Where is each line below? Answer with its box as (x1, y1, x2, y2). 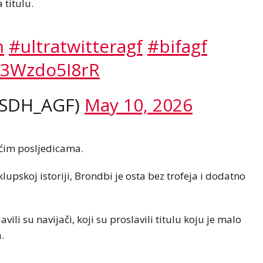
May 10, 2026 (85, 93, 193, 117)
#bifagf (147, 34, 207, 59)
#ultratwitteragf (9, 34, 143, 59)
